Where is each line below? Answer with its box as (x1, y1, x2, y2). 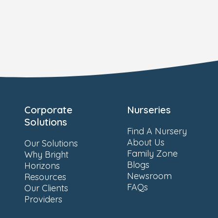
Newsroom (127, 170, 172, 182)
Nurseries (127, 104, 171, 116)
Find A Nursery (127, 126, 187, 137)
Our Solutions (24, 138, 78, 149)
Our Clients (24, 182, 68, 194)
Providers (24, 194, 62, 205)
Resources (24, 171, 66, 182)
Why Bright (24, 149, 69, 160)
